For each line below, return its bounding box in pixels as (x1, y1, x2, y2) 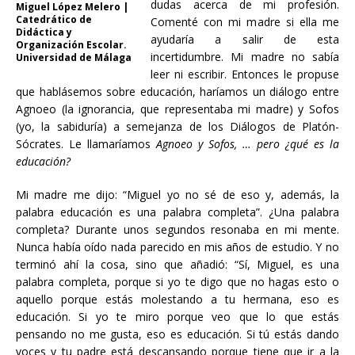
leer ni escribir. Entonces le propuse (151, 67, 339, 82)
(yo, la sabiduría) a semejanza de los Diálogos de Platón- (16, 119, 339, 135)
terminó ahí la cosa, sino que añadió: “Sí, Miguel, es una (16, 257, 339, 273)
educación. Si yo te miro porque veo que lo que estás (16, 309, 339, 325)
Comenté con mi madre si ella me (151, 14, 339, 30)
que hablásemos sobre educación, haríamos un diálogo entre (16, 84, 339, 100)
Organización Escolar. (16, 38, 127, 52)
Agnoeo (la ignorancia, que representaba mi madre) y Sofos (16, 101, 339, 117)
